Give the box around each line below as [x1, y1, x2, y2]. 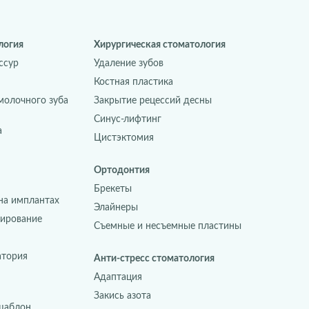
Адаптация [94, 272, 142, 282]
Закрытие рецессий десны [94, 96, 212, 106]
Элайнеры [94, 203, 138, 212]
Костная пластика [94, 77, 173, 87]
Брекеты [94, 184, 132, 194]
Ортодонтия [94, 166, 150, 175]
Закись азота [94, 291, 151, 301]
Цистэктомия [94, 133, 154, 143]
